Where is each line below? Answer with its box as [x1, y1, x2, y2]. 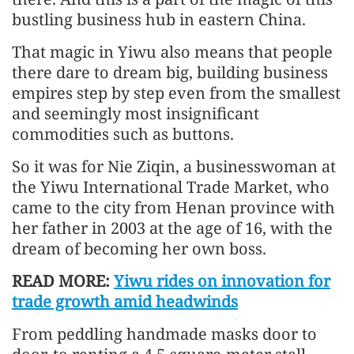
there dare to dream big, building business [12, 61, 328, 83]
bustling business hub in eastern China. [12, 8, 306, 30]
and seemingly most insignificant [12, 102, 259, 124]
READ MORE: [12, 269, 114, 292]
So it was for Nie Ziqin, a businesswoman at [12, 155, 336, 177]
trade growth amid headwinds [12, 290, 238, 312]
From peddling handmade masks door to [12, 322, 317, 345]
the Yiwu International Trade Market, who [12, 175, 330, 198]
